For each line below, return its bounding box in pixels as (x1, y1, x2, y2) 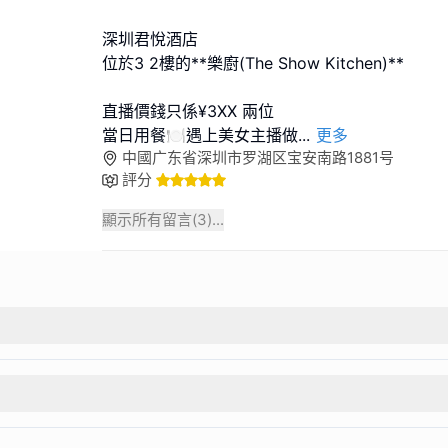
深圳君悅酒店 (102, 29, 198, 49)
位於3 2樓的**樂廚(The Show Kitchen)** (102, 53, 404, 73)
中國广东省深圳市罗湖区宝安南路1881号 (122, 148, 394, 167)
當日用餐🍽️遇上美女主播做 (102, 125, 298, 145)
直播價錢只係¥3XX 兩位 (102, 101, 274, 121)
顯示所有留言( (102, 210, 197, 229)
